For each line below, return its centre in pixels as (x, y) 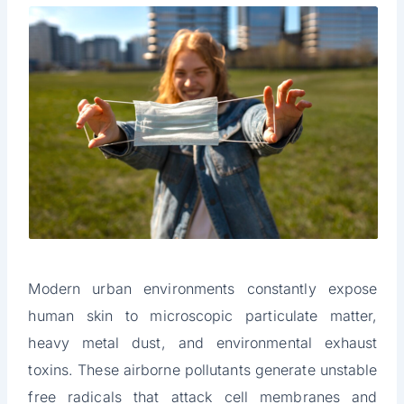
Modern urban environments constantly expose (203, 289)
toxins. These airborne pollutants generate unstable (203, 370)
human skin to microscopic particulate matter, (203, 316)
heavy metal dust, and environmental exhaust (203, 343)
